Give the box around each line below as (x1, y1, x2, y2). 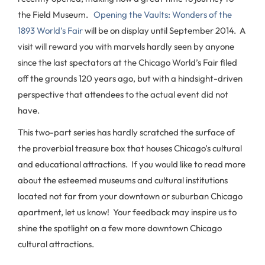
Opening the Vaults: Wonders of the (93, 9, 232, 20)
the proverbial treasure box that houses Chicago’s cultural (18, 143, 242, 154)
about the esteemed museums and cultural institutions (18, 174, 228, 186)
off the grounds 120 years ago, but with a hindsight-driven (18, 73, 243, 84)
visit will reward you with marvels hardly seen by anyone (18, 41, 234, 52)
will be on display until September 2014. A (83, 25, 245, 36)
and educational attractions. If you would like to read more (18, 159, 245, 170)
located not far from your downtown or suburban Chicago (18, 190, 243, 202)
